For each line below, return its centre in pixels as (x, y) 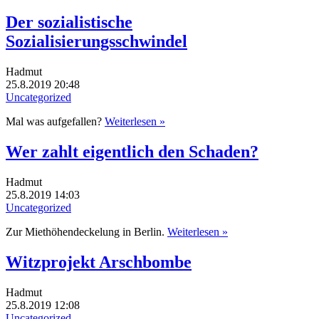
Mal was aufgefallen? (55, 122)
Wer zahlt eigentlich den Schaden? (132, 152)
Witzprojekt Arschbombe (99, 262)
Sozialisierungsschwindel (96, 42)
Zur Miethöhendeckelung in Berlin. (87, 232)
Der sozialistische (69, 22)
